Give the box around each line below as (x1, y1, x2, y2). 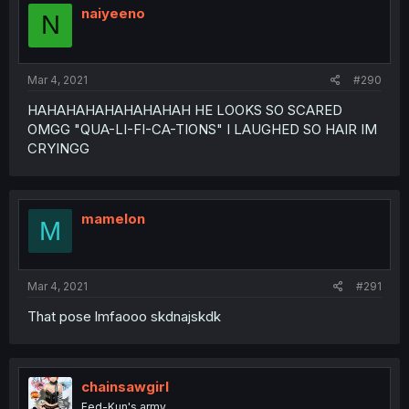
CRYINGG (27, 140, 89, 157)
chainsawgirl (81, 377, 169, 395)
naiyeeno (81, 4, 145, 22)
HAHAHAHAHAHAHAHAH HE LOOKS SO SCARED (27, 101, 342, 119)
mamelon (81, 210, 145, 227)
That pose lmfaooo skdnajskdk (27, 307, 221, 325)
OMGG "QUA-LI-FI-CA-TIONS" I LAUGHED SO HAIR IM (27, 121, 377, 138)
